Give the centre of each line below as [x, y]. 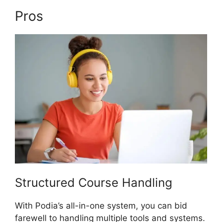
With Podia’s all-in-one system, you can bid [101, 206]
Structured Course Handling [94, 183]
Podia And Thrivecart [113, 16]
